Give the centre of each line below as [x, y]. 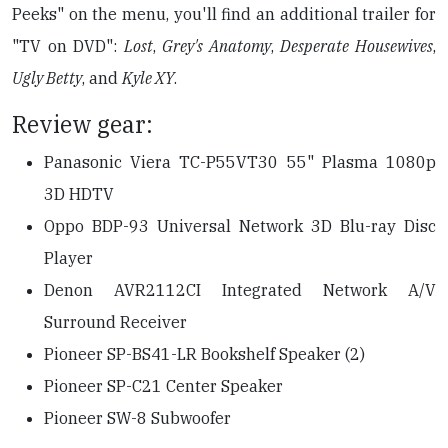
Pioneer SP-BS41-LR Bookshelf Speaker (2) [204, 354]
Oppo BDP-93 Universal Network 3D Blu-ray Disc [240, 226]
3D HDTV [79, 194]
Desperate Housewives [357, 46]
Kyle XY [148, 78]
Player [68, 258]
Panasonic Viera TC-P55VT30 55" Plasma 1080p [240, 162]
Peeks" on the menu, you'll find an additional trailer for [224, 14]
